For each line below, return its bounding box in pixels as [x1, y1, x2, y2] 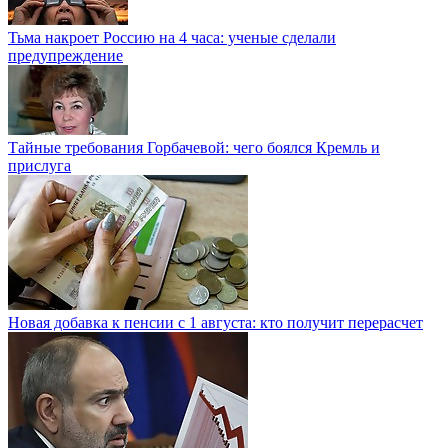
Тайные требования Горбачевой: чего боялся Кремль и [8, 139, 380, 156]
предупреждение [8, 47, 123, 64]
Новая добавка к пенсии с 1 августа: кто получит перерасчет [8, 314, 423, 331]
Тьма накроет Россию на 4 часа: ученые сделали [8, 29, 336, 46]
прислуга [8, 157, 71, 174]
